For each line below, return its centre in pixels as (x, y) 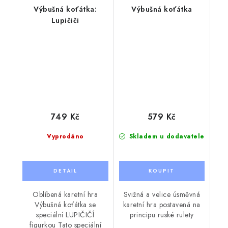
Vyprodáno (65, 136)
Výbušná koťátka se (65, 204)
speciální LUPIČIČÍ (65, 215)
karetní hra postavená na (162, 204)
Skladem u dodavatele (166, 136)
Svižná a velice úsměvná (162, 194)
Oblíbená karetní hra (65, 194)
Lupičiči (65, 21)
